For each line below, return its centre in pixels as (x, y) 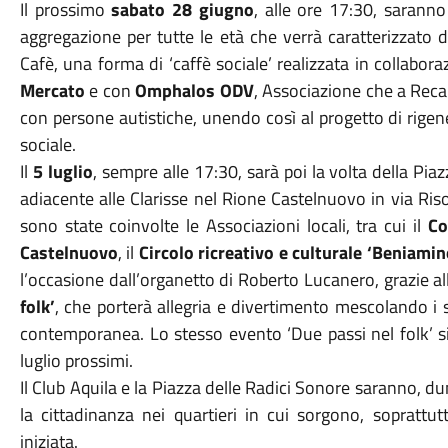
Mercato (52, 90)
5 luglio (62, 171)
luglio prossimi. (76, 360)
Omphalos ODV (194, 90)
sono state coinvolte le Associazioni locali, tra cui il (223, 225)
